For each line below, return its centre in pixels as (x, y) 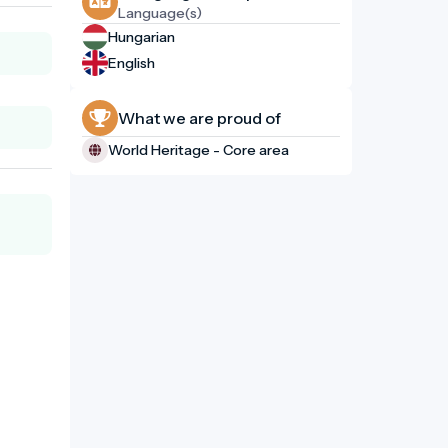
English (131, 62)
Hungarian (141, 36)
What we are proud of (199, 118)
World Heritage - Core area (198, 149)
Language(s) (160, 13)
